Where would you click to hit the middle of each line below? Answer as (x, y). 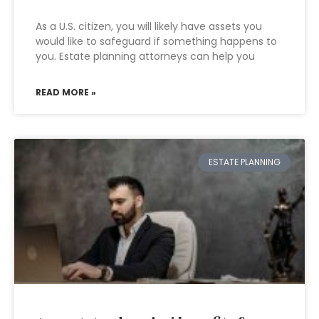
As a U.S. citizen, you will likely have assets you (149, 26)
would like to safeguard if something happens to (156, 41)
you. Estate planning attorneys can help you (145, 56)
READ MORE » (66, 92)
